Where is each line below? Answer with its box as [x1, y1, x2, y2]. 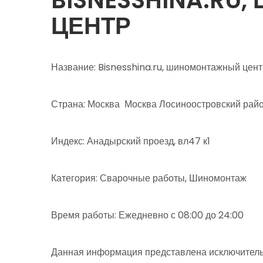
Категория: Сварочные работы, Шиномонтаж [51, 171, 247, 185]
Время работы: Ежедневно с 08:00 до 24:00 [51, 208, 244, 222]
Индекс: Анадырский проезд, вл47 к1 [51, 134, 210, 148]
